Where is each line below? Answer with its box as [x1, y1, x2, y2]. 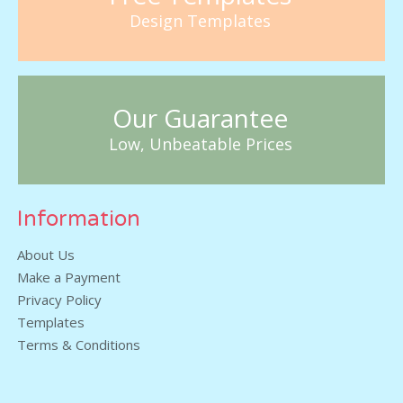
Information [17, 205, 141, 232]
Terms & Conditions [17, 335, 141, 354]
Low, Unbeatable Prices [108, 132, 292, 155]
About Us [17, 245, 76, 264]
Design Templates [129, 9, 271, 31]
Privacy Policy [17, 290, 103, 309]
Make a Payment [17, 267, 121, 286]
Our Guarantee [112, 100, 288, 135]
